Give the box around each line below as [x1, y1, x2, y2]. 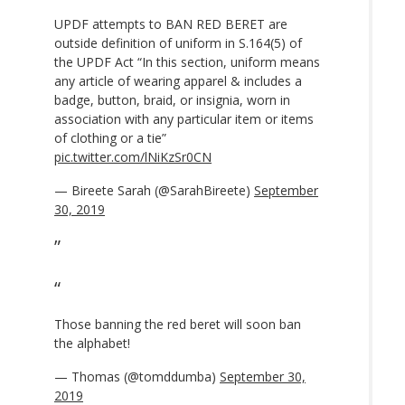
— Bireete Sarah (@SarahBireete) [54, 181, 254, 199]
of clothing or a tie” [54, 128, 166, 146]
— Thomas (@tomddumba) [54, 367, 220, 385]
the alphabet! [54, 334, 130, 352]
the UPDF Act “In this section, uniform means [54, 52, 320, 71]
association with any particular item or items [54, 109, 314, 127]
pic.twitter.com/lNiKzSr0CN [54, 147, 212, 165]
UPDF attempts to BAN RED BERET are [54, 14, 287, 33]
